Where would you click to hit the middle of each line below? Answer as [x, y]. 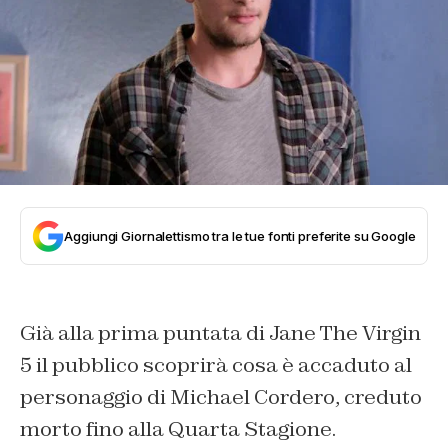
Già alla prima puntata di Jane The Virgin [220, 333]
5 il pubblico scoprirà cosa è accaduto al [216, 365]
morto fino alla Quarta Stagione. [178, 429]
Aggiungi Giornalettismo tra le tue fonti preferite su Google [240, 236]
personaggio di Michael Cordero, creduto [221, 397]
